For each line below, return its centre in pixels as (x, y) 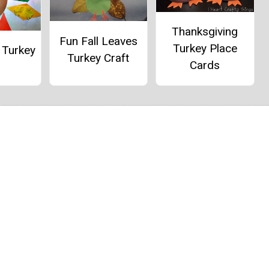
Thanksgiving (205, 32)
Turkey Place (205, 49)
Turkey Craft (98, 58)
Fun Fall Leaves (98, 41)
